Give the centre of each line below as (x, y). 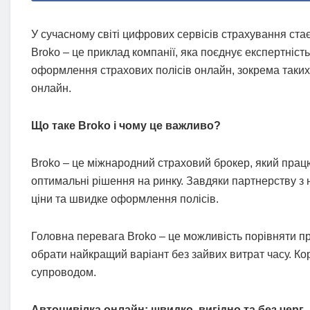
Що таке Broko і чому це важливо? (126, 126)
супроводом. (64, 273)
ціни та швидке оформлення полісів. (125, 199)
